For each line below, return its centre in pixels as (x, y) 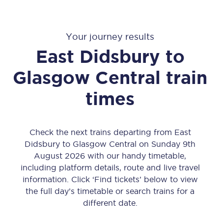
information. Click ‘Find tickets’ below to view (110, 179)
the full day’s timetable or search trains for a (110, 191)
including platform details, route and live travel (110, 167)
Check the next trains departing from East (110, 132)
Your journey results (110, 37)
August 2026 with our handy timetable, (110, 156)
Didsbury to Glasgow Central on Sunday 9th (110, 144)
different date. (110, 203)
